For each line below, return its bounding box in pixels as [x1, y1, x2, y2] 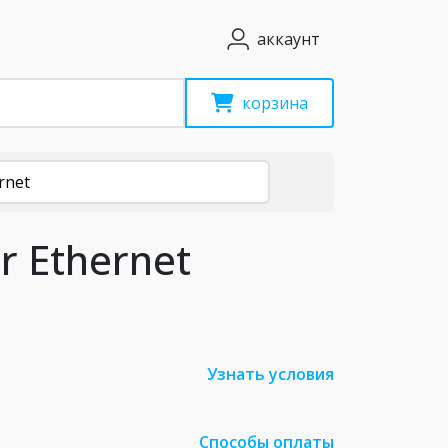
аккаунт [257, 28, 320, 50]
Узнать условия [207, 363, 334, 385]
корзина [242, 92, 308, 114]
